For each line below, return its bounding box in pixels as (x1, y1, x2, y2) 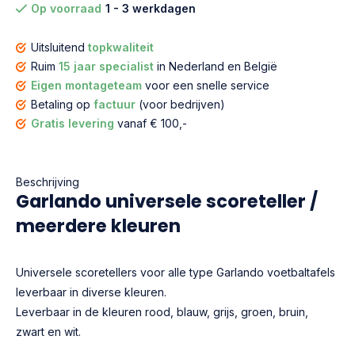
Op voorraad (31, 2, 101, 15)
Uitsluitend (31, 40, 88, 54)
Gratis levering (31, 116, 117, 130)
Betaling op (31, 97, 94, 111)
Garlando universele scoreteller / (16, 189, 318, 214)
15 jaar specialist (59, 59, 154, 73)
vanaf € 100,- (117, 116, 187, 130)
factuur (94, 97, 136, 111)
